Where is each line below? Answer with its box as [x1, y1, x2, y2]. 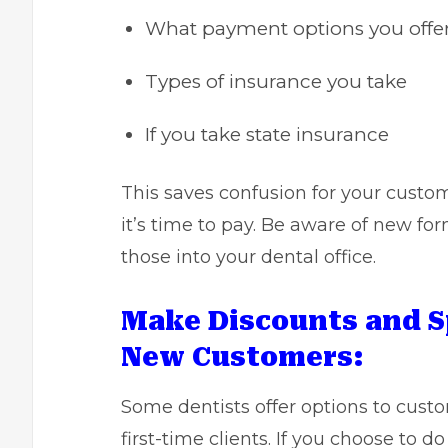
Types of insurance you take [145, 70, 407, 93]
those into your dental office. [121, 246, 376, 268]
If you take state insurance [145, 123, 389, 146]
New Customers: [121, 342, 364, 372]
